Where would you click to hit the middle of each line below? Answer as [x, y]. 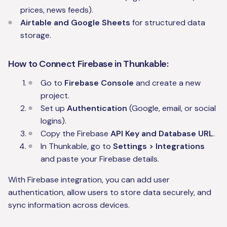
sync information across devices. [69, 205]
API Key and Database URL [162, 134]
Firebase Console [99, 83]
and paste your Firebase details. [100, 159]
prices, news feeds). [57, 10]
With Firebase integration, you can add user [89, 180]
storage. [36, 35]
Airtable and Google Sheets [75, 23]
